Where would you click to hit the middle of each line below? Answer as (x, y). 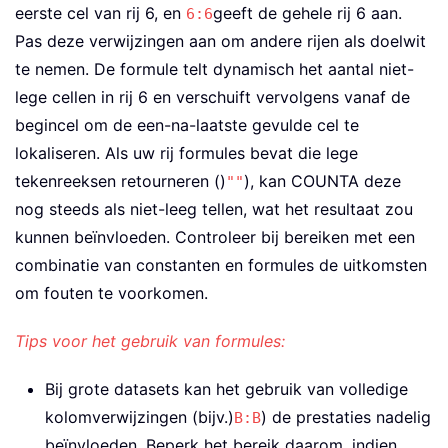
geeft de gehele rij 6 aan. (307, 12)
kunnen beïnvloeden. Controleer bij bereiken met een (215, 236)
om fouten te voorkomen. (111, 292)
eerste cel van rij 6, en (100, 12)
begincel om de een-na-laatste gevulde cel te (187, 124)
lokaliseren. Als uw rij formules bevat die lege (186, 152)
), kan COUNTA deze (322, 180)
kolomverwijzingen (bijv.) (139, 416)
